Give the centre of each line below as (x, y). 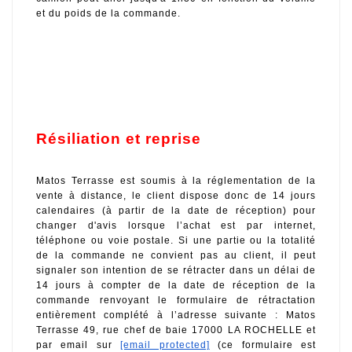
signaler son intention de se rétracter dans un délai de (176, 271)
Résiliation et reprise (119, 138)
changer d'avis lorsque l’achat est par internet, (176, 226)
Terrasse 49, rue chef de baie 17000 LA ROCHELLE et (176, 330)
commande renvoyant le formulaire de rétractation (176, 301)
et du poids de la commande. (110, 13)
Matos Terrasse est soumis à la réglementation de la (176, 181)
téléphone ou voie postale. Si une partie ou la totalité (176, 241)
